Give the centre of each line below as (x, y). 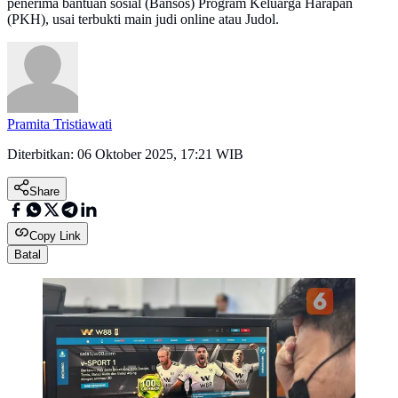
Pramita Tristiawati (60, 124)
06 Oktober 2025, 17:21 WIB (160, 155)
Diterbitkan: (42, 155)
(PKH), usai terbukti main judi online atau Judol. (143, 20)
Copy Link (55, 236)
